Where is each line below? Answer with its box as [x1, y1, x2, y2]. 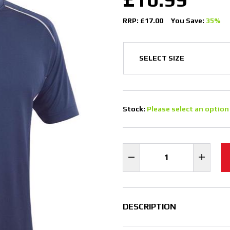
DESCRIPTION [123, 202, 176, 212]
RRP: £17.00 [123, 16, 163, 25]
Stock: [123, 105, 147, 113]
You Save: [171, 16, 206, 25]
